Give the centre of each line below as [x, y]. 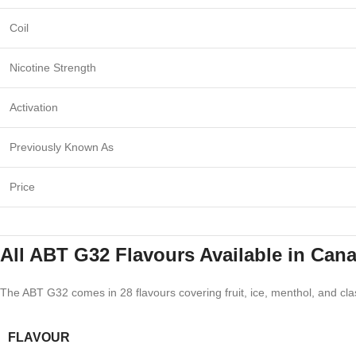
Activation [34, 107]
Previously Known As [62, 147]
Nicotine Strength [53, 68]
